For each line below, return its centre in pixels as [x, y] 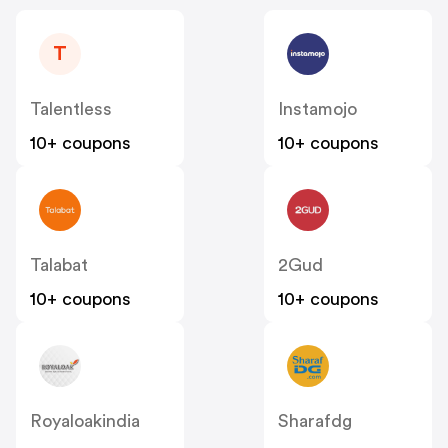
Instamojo [317, 109]
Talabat [59, 265]
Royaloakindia [85, 421]
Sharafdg [315, 421]
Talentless [71, 109]
